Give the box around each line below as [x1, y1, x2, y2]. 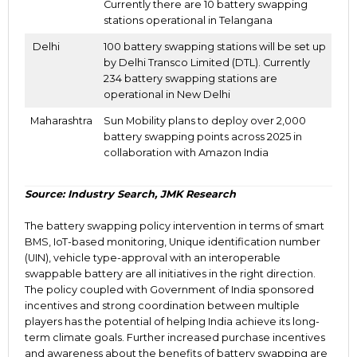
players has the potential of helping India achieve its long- [25, 316, 320, 328]
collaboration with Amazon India [104, 146, 269, 159]
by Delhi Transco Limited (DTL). [104, 56, 264, 69]
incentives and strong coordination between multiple [25, 300, 300, 312]
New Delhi [177, 88, 231, 100]
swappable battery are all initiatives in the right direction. [25, 268, 316, 280]
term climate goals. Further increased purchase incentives [25, 331, 325, 344]
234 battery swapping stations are [104, 72, 278, 84]
